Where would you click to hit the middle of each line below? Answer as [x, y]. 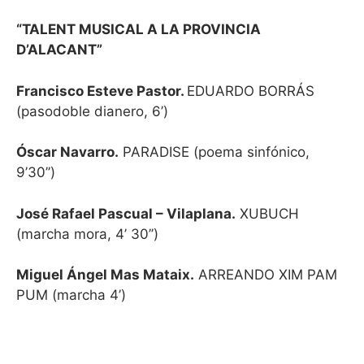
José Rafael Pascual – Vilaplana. [126, 213]
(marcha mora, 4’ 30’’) [87, 234]
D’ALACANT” [59, 50]
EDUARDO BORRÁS [251, 91]
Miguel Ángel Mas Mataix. [105, 275]
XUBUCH [267, 213]
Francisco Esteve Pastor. [102, 91]
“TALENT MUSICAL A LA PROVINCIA [139, 29]
